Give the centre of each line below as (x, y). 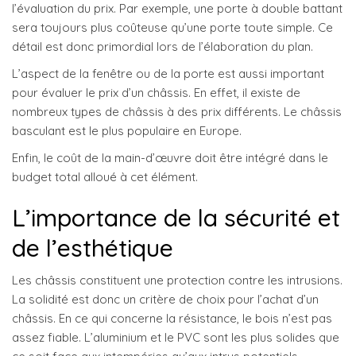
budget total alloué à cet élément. (105, 177)
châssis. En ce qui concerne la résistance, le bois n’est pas (172, 319)
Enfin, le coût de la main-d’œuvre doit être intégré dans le (170, 158)
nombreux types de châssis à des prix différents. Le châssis (177, 112)
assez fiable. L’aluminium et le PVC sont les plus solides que (176, 338)
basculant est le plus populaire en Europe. (127, 131)
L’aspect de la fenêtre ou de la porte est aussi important (168, 74)
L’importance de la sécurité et (176, 218)
